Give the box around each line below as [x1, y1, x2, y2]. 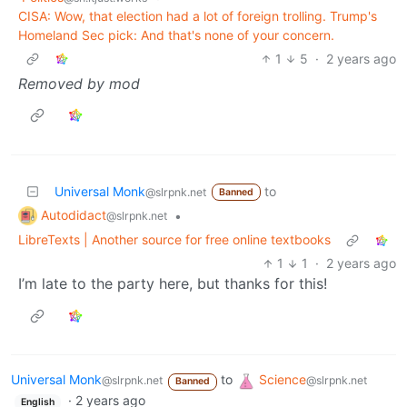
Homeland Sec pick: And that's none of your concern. [18, 26, 334, 43]
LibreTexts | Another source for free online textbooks [18, 232, 331, 248]
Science [258, 372, 306, 388]
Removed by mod [18, 74, 140, 93]
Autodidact [41, 206, 106, 223]
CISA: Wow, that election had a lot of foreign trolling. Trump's [18, 7, 377, 24]
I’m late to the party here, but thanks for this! [18, 274, 327, 293]
